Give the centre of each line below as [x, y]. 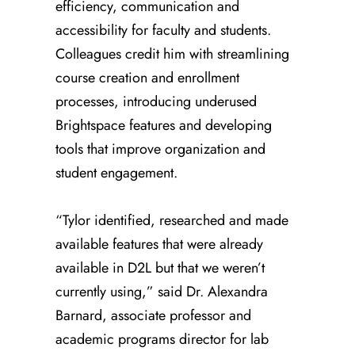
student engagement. [116, 172]
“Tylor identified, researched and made [172, 220]
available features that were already [159, 244]
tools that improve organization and [160, 149]
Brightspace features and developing [164, 125]
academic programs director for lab [162, 339]
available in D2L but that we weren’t [160, 267]
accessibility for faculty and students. [163, 30]
